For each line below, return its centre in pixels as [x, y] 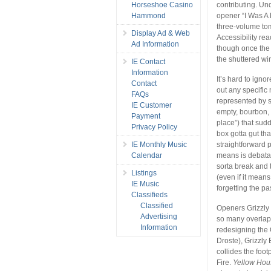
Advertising [159, 216]
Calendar [147, 155]
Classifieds [149, 194]
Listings [144, 173]
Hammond [149, 15]
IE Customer [152, 105]
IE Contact [148, 61]
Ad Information [155, 44]
